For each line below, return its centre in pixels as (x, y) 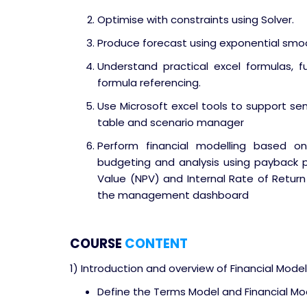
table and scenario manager (171, 122)
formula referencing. (149, 83)
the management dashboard (173, 195)
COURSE (96, 244)
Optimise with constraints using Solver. (196, 20)
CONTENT (156, 244)
